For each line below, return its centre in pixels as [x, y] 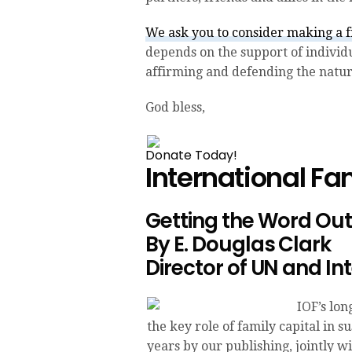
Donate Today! [191, 155]
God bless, [175, 107]
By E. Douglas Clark [238, 244]
